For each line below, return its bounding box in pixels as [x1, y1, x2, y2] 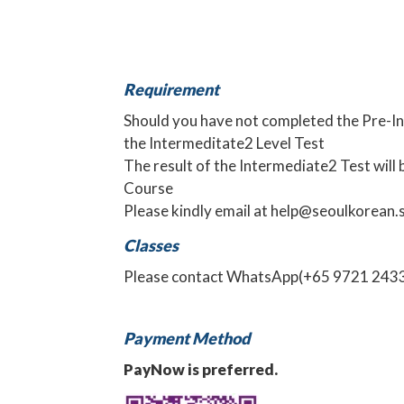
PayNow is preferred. [124, 360, 278, 380]
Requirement [124, 79, 219, 100]
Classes [124, 235, 179, 256]
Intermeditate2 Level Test [149, 133, 325, 153]
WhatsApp [226, 267, 298, 287]
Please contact [124, 267, 226, 287]
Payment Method [124, 328, 250, 349]
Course [124, 179, 173, 198]
